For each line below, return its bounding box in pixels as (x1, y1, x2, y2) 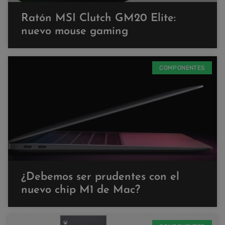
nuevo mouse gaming (21, 25, 128, 37)
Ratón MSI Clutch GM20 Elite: (21, 12, 176, 24)
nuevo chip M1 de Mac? (21, 184, 140, 196)
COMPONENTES (159, 64, 205, 71)
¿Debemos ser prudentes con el (21, 171, 179, 183)
